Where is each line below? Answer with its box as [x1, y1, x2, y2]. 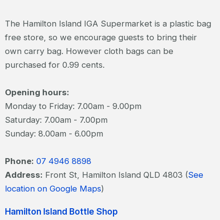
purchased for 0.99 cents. [5, 60, 105, 70]
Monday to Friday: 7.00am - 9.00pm [5, 101, 141, 111]
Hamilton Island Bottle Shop [5, 206, 118, 217]
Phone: [5, 156, 34, 166]
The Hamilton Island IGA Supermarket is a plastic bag [5, 19, 211, 29]
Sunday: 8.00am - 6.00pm [5, 129, 103, 139]
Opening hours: [5, 87, 69, 98]
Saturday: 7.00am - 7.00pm [5, 115, 108, 125]
